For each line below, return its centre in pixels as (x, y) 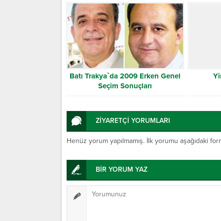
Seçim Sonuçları (125, 86)
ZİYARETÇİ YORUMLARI (133, 121)
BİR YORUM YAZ (122, 170)
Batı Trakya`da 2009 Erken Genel (125, 76)
